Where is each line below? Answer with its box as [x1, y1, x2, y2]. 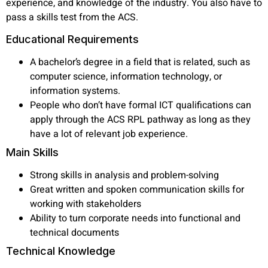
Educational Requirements [6, 33, 139, 46]
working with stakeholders [30, 197, 141, 212]
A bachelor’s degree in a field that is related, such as [30, 55, 250, 70]
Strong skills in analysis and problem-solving [30, 168, 219, 183]
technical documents [30, 226, 119, 240]
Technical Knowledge [6, 245, 115, 258]
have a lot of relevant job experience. [30, 127, 193, 142]
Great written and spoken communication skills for [30, 182, 244, 197]
